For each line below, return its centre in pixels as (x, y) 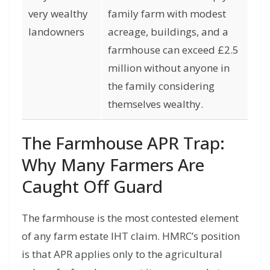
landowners (56, 31)
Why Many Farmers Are (113, 164)
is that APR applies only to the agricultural (122, 254)
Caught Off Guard (92, 186)
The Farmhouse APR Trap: (123, 143)
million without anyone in (169, 67)
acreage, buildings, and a (168, 31)
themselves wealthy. (155, 104)
